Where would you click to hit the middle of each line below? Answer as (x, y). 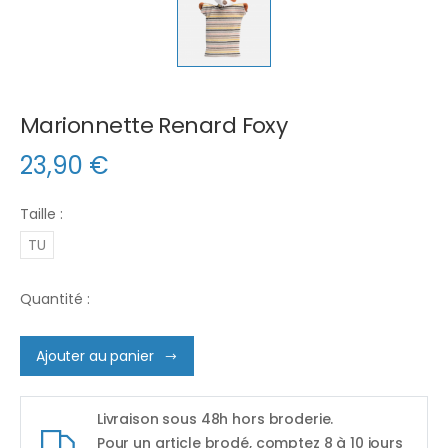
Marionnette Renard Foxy (154, 125)
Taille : (41, 213)
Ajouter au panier (95, 356)
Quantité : (55, 298)
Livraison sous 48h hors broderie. (215, 419)
